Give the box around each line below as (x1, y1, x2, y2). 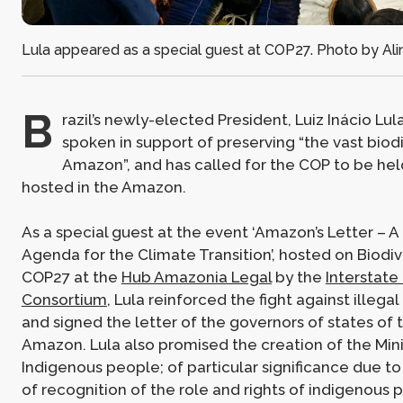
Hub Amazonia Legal (121, 268, 272, 287)
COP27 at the (21, 268, 121, 287)
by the (271, 268, 326, 287)
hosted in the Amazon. (21, 177, 186, 196)
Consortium (21, 291, 107, 309)
